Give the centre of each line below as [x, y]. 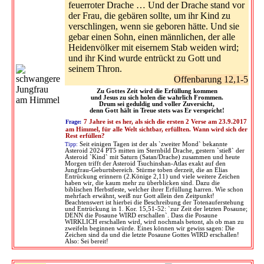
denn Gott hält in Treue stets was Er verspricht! [157, 110]
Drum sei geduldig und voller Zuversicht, [157, 104]
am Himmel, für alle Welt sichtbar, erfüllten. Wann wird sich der [156, 129]
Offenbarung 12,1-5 [211, 79]
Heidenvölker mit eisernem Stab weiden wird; [154, 47]
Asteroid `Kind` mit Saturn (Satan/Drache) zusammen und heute [152, 157]
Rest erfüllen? [85, 136]
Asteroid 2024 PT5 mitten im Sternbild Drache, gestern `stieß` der [155, 150]
